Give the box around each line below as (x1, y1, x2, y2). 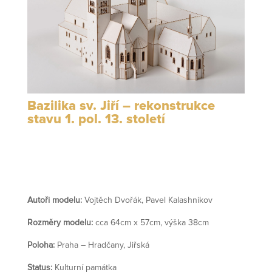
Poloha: (27, 241, 55, 250)
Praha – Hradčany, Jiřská (54, 241, 149, 250)
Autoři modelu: (27, 196, 82, 205)
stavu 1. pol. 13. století (27, 113, 165, 127)
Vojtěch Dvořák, (81, 196, 146, 205)
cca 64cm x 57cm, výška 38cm (92, 219, 209, 228)
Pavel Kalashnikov (145, 196, 212, 205)
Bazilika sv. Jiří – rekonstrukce (27, 100, 215, 114)
